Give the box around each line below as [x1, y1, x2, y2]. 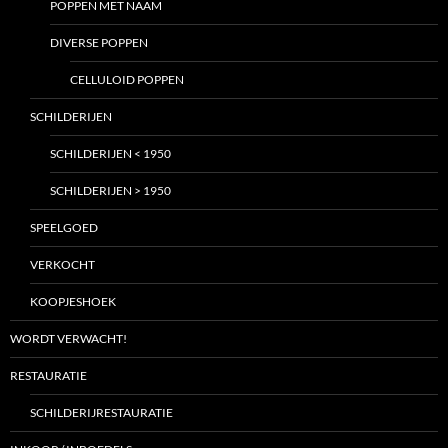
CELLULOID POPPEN [70, 72, 184, 88]
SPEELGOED [30, 220, 98, 236]
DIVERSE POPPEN [50, 35, 148, 51]
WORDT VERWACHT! [10, 331, 127, 347]
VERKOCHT [30, 257, 95, 273]
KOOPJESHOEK [30, 294, 116, 310]
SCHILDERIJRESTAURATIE [30, 405, 173, 421]
